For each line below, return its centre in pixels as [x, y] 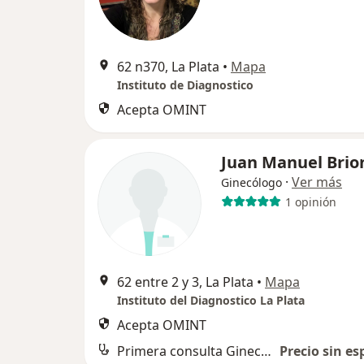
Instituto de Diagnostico [185, 85]
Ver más [317, 182]
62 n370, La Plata [168, 67]
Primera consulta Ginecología [266, 351]
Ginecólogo [251, 182]
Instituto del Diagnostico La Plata [211, 300]
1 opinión [310, 201]
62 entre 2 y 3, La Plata [185, 282]
